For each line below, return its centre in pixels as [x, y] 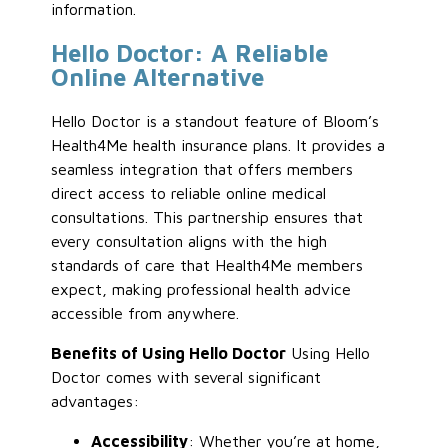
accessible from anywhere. [145, 312]
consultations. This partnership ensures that [207, 216]
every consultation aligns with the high [189, 240]
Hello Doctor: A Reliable [190, 52]
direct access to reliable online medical [189, 192]
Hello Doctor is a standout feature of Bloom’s [215, 120]
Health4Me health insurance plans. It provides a [218, 144]
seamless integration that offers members [202, 168]
